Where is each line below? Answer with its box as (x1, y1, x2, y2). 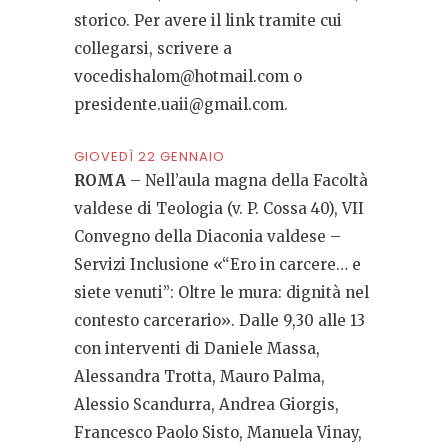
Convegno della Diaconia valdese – (74, 227, 341, 247)
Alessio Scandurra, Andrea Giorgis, (74, 395, 339, 415)
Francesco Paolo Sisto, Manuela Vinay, (74, 423, 362, 443)
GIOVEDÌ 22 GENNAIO (74, 147, 225, 167)
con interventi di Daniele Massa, (74, 339, 320, 359)
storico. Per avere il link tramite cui (74, 11, 342, 31)
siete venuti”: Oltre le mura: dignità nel (74, 283, 369, 303)
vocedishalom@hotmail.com (74, 67, 289, 87)
